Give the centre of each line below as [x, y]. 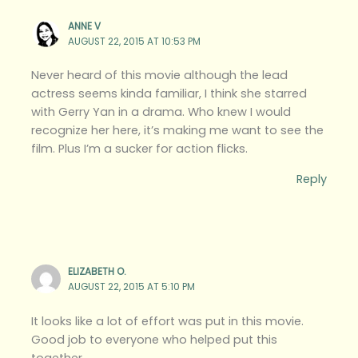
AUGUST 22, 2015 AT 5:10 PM [132, 286]
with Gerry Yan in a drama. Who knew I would [161, 112]
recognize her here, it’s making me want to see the [178, 131]
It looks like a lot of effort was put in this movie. [168, 321]
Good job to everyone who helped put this [155, 339]
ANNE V [85, 26]
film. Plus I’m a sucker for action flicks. [140, 149]
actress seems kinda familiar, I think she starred [169, 94]
